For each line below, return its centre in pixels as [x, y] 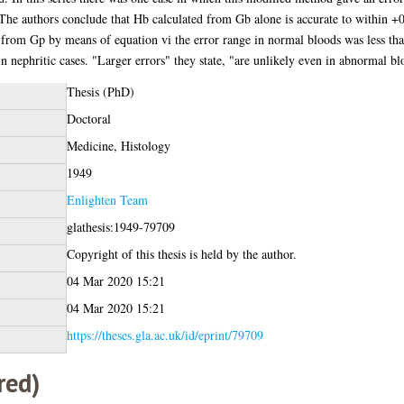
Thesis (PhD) [100, 91]
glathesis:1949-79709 [120, 226]
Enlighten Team [107, 199]
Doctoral [88, 118]
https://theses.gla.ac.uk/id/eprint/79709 [165, 335]
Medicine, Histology [118, 145]
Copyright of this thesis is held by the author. [181, 253]
